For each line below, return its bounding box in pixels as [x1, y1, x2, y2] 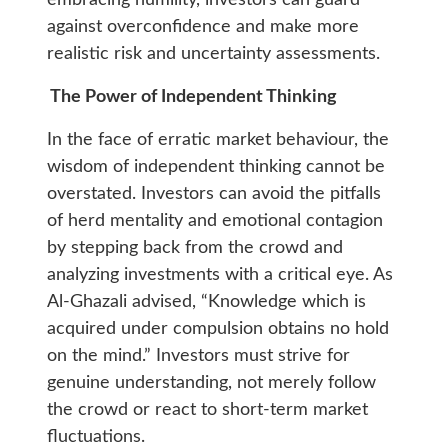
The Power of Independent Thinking [46, 88, 337, 107]
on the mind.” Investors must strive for [46, 347, 350, 366]
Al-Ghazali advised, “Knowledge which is [46, 293, 366, 312]
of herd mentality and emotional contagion [46, 212, 383, 231]
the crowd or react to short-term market [46, 401, 368, 420]
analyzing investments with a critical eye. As [46, 266, 393, 285]
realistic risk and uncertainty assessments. [46, 45, 380, 64]
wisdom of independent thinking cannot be [46, 158, 385, 177]
